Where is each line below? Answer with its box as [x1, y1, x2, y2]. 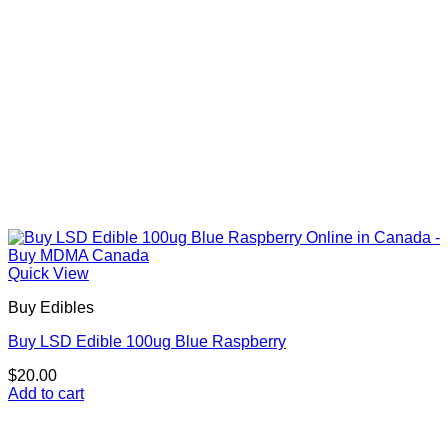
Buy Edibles [8, 299, 94, 317]
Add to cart [8, 385, 84, 403]
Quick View [8, 265, 89, 283]
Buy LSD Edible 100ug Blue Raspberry [8, 333, 286, 351]
